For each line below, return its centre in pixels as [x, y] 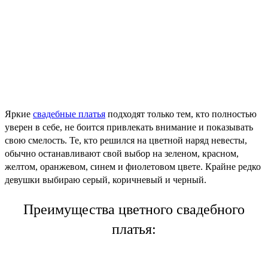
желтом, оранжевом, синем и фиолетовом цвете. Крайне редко [133, 167]
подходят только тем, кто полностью [181, 114]
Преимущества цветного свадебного [134, 210]
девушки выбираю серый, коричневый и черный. [106, 180]
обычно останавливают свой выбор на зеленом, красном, [122, 154]
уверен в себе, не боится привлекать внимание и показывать [129, 127]
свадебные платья [69, 114]
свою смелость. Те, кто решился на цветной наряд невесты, [126, 141]
